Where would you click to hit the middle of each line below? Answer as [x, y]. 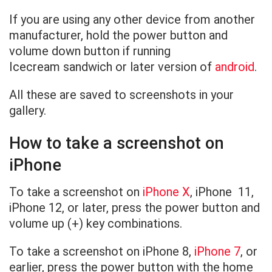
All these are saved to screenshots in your [121, 95]
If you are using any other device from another [132, 20]
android [235, 67]
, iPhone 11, [222, 192]
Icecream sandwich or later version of [112, 67]
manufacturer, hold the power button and [118, 36]
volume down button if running [90, 51]
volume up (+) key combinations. [97, 224]
